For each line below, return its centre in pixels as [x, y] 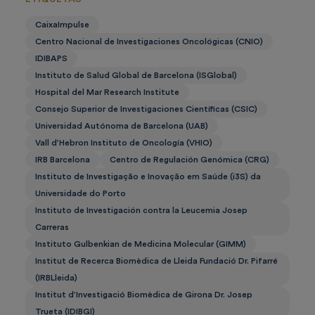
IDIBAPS [51, 59]
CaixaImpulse [62, 25]
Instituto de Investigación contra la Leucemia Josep [141, 211]
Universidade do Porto [81, 194]
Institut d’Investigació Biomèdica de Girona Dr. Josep [144, 295]
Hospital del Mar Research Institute [107, 92]
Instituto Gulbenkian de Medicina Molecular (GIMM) [141, 244]
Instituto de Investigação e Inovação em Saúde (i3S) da [148, 177]
